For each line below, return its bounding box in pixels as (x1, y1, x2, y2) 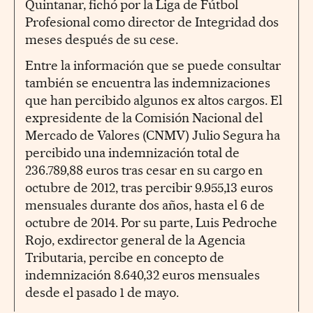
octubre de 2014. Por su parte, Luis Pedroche (25, 214, 277, 231)
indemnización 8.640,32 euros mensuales (25, 266, 260, 283)
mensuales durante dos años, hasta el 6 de (25, 196, 265, 213)
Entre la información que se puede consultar (25, 57, 281, 73)
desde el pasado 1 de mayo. (25, 284, 179, 300)
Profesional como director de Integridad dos (25, 13, 279, 30)
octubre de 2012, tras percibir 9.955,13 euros (25, 179, 273, 196)
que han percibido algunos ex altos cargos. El (25, 92, 282, 108)
